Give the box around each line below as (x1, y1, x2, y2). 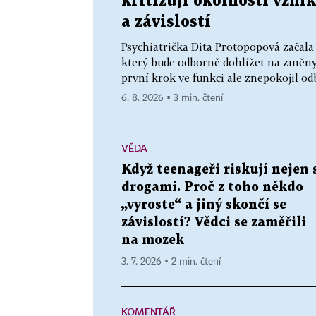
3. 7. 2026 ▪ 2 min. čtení (121, 257, 221, 267)
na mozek (121, 234, 184, 246)
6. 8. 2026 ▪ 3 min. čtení (121, 93, 223, 103)
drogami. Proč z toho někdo (121, 181, 303, 193)
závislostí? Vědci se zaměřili (121, 217, 306, 229)
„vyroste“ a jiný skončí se (121, 199, 286, 211)
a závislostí (121, 15, 211, 30)
